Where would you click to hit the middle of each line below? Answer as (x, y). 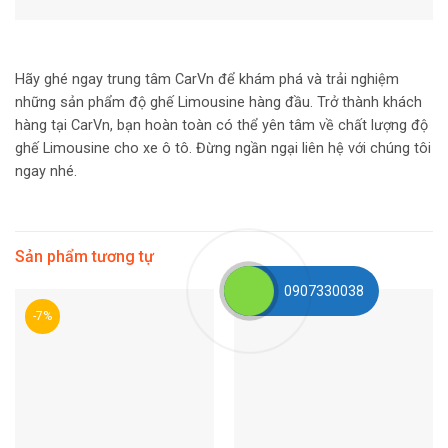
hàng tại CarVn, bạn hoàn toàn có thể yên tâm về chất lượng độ (221, 125)
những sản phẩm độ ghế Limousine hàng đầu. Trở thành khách (218, 102)
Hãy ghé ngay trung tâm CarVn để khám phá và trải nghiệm (207, 79)
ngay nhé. (46, 171)
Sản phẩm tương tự (84, 257)
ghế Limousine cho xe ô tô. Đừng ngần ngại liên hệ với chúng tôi (223, 148)
